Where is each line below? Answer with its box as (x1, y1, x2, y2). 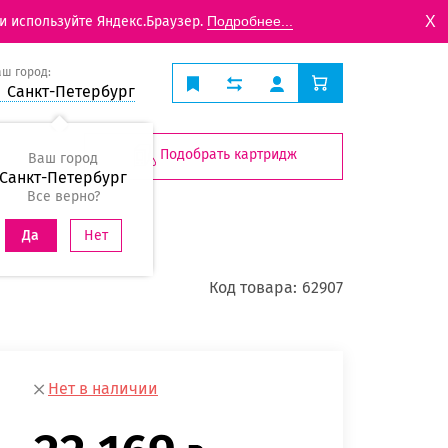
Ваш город (28, 150, 98, 167)
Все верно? (26, 188, 100, 205)
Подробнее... (207, 13, 293, 29)
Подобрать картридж (160, 146, 297, 164)
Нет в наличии (48, 379, 158, 399)
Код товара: (209, 277, 297, 297)
